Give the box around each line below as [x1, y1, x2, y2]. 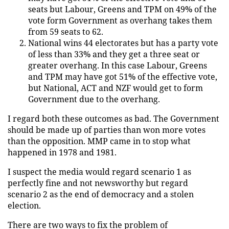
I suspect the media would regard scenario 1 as [8, 166, 191, 177]
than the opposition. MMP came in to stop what [8, 135, 191, 147]
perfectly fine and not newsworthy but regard [8, 177, 188, 189]
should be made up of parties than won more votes [8, 124, 205, 135]
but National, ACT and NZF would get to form [28, 82, 203, 94]
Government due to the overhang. [28, 94, 160, 105]
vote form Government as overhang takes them [28, 15, 212, 26]
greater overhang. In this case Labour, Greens [28, 60, 207, 71]
